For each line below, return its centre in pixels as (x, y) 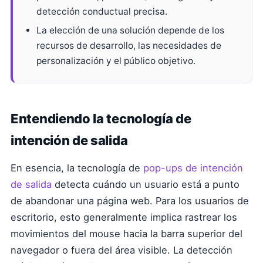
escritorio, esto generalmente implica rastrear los (124, 217)
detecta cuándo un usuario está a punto (146, 184)
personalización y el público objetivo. (116, 61)
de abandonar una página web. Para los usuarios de (130, 201)
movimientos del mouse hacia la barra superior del (127, 234)
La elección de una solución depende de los (130, 30)
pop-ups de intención (193, 168)
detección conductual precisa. (102, 11)
